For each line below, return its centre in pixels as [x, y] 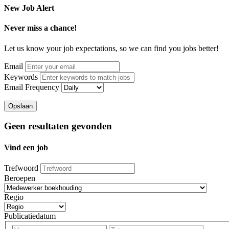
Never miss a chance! [40, 28]
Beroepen [20, 178]
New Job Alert [29, 8]
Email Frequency [32, 87]
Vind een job [26, 147]
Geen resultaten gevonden [58, 126]
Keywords [21, 77]
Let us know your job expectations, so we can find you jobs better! [111, 48]
